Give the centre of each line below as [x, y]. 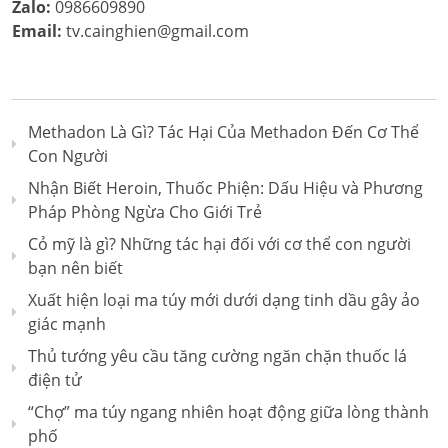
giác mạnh [67, 324]
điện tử [55, 380]
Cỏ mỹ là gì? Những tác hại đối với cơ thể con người [219, 244]
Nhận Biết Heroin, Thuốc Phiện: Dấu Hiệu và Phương [225, 188]
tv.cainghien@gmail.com [155, 31]
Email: [37, 31]
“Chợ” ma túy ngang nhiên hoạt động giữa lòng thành [228, 412]
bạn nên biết [75, 268]
